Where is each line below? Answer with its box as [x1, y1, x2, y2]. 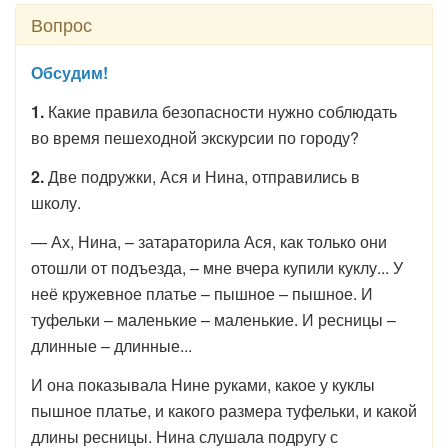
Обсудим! [31, 61, 108, 84]
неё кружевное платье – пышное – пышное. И [31, 282, 373, 305]
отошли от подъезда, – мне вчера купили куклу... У [31, 256, 403, 279]
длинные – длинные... [31, 334, 192, 357]
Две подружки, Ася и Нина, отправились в [44, 165, 360, 188]
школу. [31, 191, 85, 214]
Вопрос [31, 11, 92, 37]
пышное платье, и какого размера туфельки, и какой [31, 399, 417, 422]
